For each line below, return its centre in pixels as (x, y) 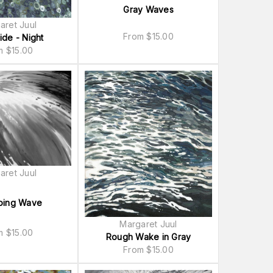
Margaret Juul (148, 224)
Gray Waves (148, 9)
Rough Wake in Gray (148, 236)
